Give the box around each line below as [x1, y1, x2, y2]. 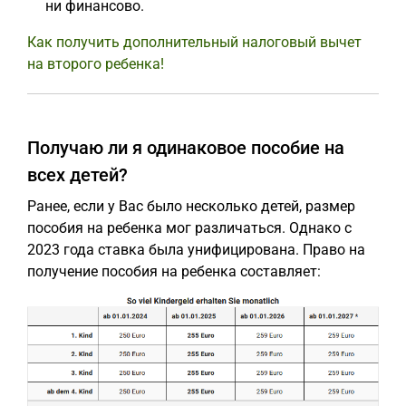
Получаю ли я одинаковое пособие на [27, 137, 344, 159]
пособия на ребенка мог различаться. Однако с [27, 219, 352, 237]
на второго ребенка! [27, 55, 164, 72]
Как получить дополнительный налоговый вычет [27, 34, 362, 51]
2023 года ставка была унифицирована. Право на [27, 241, 365, 258]
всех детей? [27, 164, 128, 186]
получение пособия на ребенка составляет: [27, 263, 321, 280]
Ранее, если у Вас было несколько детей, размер [27, 198, 355, 215]
